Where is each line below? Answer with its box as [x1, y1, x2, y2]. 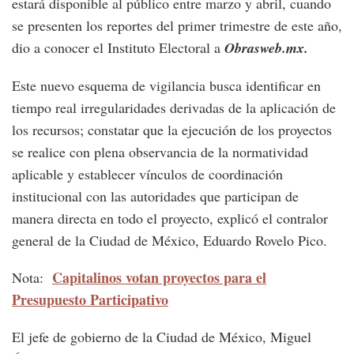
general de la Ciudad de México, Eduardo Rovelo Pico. [12, 231, 327, 250]
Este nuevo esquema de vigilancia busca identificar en [12, 76, 321, 96]
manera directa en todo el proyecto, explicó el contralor [12, 209, 328, 228]
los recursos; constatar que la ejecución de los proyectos [12, 120, 332, 140]
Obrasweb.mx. [224, 38, 308, 58]
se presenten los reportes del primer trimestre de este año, [12, 16, 342, 36]
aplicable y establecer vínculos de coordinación [12, 164, 283, 184]
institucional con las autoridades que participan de [12, 186, 299, 206]
